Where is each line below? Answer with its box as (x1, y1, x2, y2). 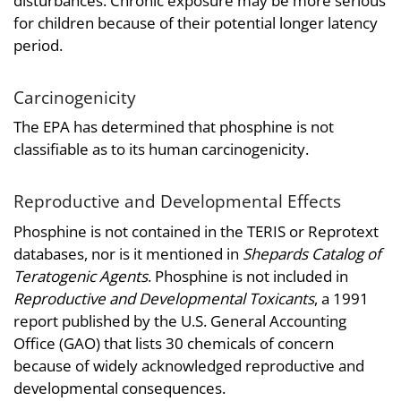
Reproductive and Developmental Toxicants (13, 287, 314, 309)
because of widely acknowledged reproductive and (13, 354, 364, 376)
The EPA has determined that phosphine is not (13, 116, 334, 138)
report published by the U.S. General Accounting (13, 310, 346, 331)
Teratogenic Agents (13, 265, 148, 286)
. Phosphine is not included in (148, 265, 348, 286)
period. (13, 34, 63, 55)
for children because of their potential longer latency (13, 12, 378, 33)
